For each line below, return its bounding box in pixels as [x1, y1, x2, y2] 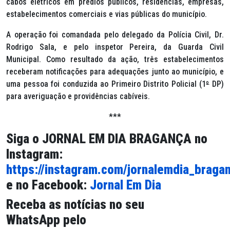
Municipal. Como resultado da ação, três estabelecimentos [6, 54, 224, 64]
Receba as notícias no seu [6, 197, 144, 212]
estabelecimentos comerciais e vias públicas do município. [6, 9, 207, 19]
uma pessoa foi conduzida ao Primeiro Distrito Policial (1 [6, 79, 206, 89]
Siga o [6, 131, 42, 146]
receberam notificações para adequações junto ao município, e [6, 66, 224, 76]
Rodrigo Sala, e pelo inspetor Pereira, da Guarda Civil [6, 42, 224, 52]
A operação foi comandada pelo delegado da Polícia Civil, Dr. [6, 29, 224, 40]
